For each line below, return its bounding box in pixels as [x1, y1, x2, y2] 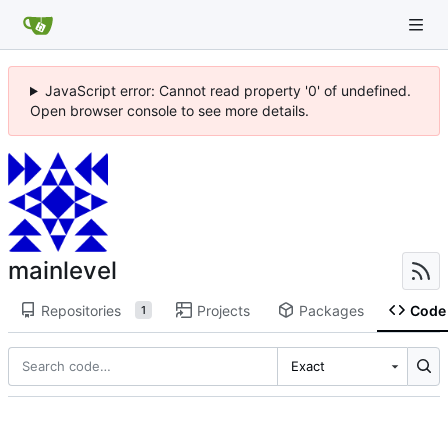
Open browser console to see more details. [30, 102, 309, 119]
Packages [298, 301, 364, 319]
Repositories [40, 301, 121, 319]
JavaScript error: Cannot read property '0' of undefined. [44, 82, 411, 99]
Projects [196, 301, 250, 319]
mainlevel [8, 256, 117, 285]
